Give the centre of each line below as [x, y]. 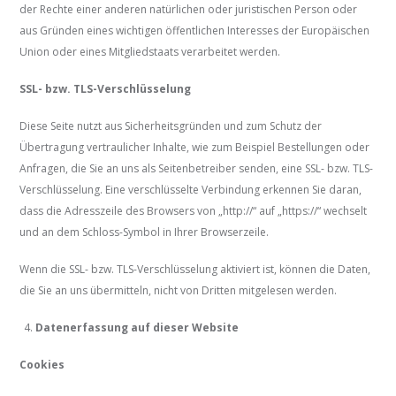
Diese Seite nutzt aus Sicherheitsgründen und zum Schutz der [171, 126]
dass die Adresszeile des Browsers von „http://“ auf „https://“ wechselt [194, 211]
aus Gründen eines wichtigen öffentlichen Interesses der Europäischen [195, 31]
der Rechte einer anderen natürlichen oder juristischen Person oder [189, 10]
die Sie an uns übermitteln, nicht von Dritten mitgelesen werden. [179, 291]
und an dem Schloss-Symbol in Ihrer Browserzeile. [145, 232]
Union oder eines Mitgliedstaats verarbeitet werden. [150, 52]
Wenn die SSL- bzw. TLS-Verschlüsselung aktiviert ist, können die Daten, [195, 270]
